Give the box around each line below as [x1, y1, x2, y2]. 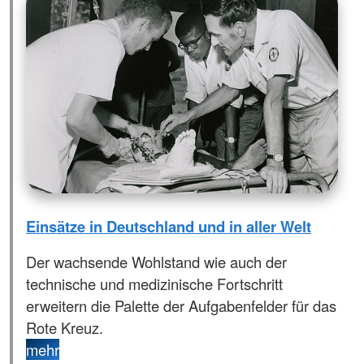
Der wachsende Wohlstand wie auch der [26, 250, 287, 272]
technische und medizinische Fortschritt [26, 272, 283, 294]
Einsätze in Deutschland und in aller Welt [26, 215, 311, 238]
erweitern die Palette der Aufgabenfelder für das [26, 294, 336, 316]
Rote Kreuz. [26, 316, 103, 338]
